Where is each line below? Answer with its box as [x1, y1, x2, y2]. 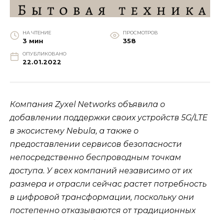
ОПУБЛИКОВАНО [22, 51, 66, 56]
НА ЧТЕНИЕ [22, 29, 51, 35]
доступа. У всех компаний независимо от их [10, 165, 192, 175]
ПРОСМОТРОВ [122, 29, 158, 35]
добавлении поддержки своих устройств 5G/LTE [10, 112, 208, 122]
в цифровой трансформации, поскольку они [10, 192, 194, 202]
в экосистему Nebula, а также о [10, 126, 138, 136]
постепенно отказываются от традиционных [10, 205, 195, 215]
